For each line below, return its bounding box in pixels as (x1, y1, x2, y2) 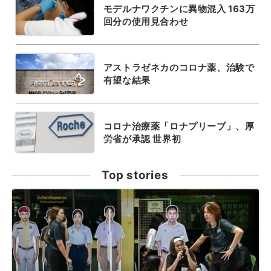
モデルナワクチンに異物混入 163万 (103, 3, 255, 15)
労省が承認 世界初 (103, 133, 181, 145)
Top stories (102, 168, 169, 183)
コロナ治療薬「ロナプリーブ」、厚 (103, 120, 255, 132)
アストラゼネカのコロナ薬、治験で (103, 62, 255, 74)
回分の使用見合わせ (103, 16, 189, 28)
